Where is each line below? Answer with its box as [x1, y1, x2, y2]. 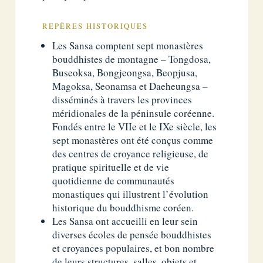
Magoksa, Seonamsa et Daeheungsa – [52, 79, 208, 93]
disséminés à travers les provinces [52, 93, 193, 107]
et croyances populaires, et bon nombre [52, 241, 215, 255]
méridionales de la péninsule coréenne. [52, 106, 215, 120]
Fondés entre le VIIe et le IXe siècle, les [52, 120, 217, 134]
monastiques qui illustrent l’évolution [52, 187, 209, 201]
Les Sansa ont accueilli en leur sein [52, 214, 198, 228]
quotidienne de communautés [52, 174, 175, 188]
